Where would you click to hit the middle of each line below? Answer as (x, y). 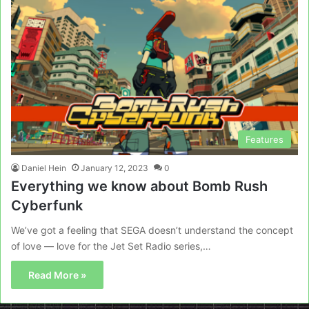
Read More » (57, 275)
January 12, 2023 (114, 168)
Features (265, 140)
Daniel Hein (44, 168)
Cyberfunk (47, 206)
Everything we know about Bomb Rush (139, 187)
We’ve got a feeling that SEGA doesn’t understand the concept (152, 230)
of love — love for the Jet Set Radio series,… (111, 246)
